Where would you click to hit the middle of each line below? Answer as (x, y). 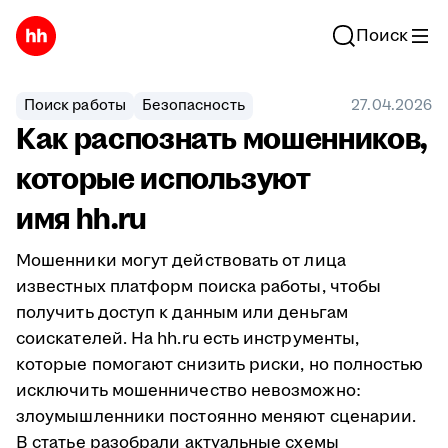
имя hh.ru (81, 219)
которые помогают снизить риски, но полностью (220, 365)
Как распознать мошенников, (221, 139)
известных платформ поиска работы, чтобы (199, 287)
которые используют (163, 179)
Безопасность (193, 105)
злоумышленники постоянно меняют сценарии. (216, 417)
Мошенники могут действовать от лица (181, 261)
